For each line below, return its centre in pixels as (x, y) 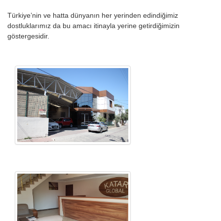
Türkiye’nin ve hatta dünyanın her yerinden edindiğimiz (93, 15)
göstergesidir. (28, 36)
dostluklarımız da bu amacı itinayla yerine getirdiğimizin (93, 25)
